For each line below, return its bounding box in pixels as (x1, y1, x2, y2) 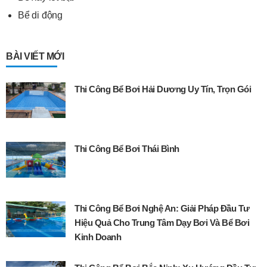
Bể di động (18, 10, 63, 20)
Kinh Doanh (74, 232, 121, 242)
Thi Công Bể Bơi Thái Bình (74, 144, 179, 154)
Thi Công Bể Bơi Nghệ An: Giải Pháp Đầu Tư (74, 203, 250, 213)
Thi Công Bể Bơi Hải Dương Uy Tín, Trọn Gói (74, 84, 251, 94)
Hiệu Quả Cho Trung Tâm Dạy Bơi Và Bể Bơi (74, 218, 249, 228)
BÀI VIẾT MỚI (6, 51, 64, 61)
